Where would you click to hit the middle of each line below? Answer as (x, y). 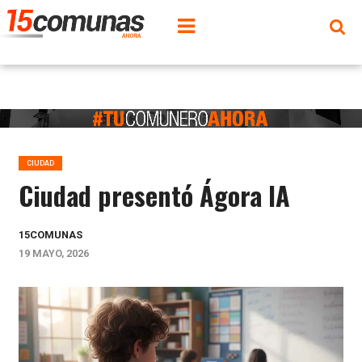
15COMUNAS (50, 234)
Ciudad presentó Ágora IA (154, 195)
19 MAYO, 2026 (53, 253)
